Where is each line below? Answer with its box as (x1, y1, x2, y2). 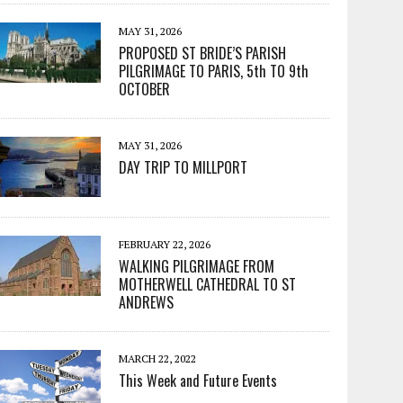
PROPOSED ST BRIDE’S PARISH (119, 42, 287, 65)
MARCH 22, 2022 (119, 352, 197, 366)
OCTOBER (119, 78, 171, 101)
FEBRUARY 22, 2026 (119, 237, 211, 252)
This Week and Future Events (119, 370, 278, 392)
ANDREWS (119, 291, 175, 314)
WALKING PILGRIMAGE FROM (119, 255, 275, 278)
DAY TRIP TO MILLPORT (119, 157, 248, 179)
